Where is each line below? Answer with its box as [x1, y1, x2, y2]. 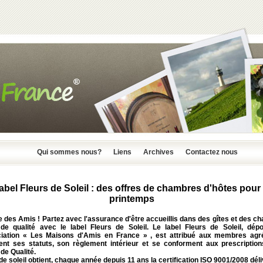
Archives [143, 148, 174, 156]
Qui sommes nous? [37, 148, 102, 156]
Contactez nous [186, 148, 238, 156]
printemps [109, 194, 154, 204]
